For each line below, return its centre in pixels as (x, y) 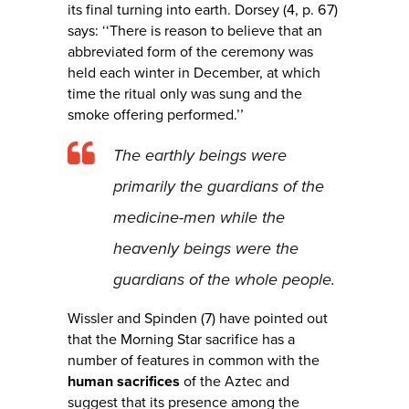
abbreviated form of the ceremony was (190, 52)
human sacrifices (124, 382)
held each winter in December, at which (194, 73)
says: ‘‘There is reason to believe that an (195, 31)
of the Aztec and (235, 382)
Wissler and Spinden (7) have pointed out (198, 319)
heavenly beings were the (206, 249)
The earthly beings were (200, 156)
